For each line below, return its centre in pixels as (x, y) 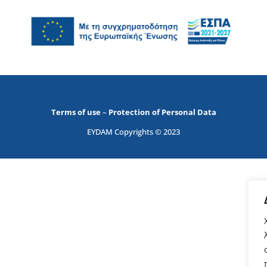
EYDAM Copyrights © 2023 (133, 132)
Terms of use (76, 112)
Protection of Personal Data (162, 112)
